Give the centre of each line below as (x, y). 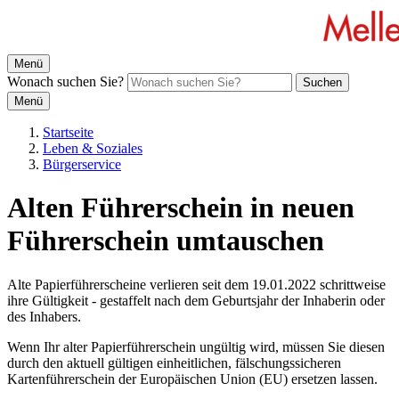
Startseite (68, 132)
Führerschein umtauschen (166, 241)
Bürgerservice (82, 164)
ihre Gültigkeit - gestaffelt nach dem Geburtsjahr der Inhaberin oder (196, 300)
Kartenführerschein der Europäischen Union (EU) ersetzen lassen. (192, 379)
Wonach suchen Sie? (65, 81)
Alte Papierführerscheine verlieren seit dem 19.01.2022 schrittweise (196, 284)
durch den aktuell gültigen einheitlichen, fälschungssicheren (174, 362)
